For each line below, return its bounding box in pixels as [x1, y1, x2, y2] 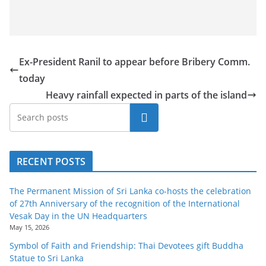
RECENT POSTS [17, 155, 85, 169]
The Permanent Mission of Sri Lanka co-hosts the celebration [9, 185, 251, 197]
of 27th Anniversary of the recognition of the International [9, 198, 240, 210]
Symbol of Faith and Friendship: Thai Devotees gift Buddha [9, 240, 243, 252]
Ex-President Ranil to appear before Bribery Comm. [19, 55, 250, 69]
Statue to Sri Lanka [9, 252, 84, 264]
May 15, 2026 [9, 223, 49, 232]
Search [129, 111, 160, 125]
